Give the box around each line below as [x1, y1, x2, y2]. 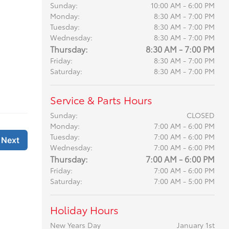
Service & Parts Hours [50, 93, 152, 107]
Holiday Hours [50, 202, 119, 217]
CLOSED [186, 110, 215, 120]
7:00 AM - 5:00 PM [153, 176, 215, 186]
